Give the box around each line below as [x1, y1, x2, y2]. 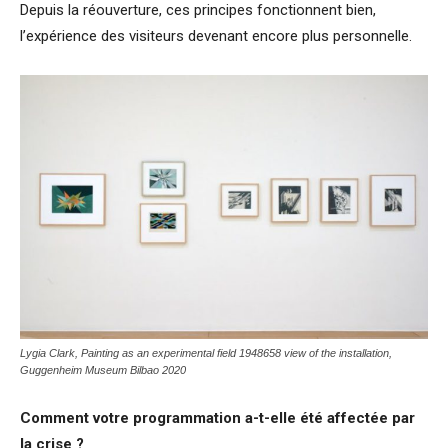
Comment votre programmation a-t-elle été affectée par [20, 409, 415, 428]
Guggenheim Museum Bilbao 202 [20, 364, 180, 377]
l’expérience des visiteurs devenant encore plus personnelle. [20, 27, 412, 45]
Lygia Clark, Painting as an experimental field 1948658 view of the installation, [20, 347, 392, 360]
